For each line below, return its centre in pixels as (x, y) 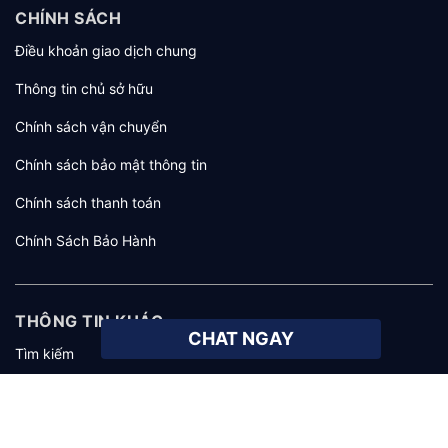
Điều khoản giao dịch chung (106, 51)
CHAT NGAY (240, 338)
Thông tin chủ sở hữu (84, 89)
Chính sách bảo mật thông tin (111, 165)
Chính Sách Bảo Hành (85, 241)
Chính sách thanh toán (88, 203)
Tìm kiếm (44, 354)
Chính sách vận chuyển (91, 127)
